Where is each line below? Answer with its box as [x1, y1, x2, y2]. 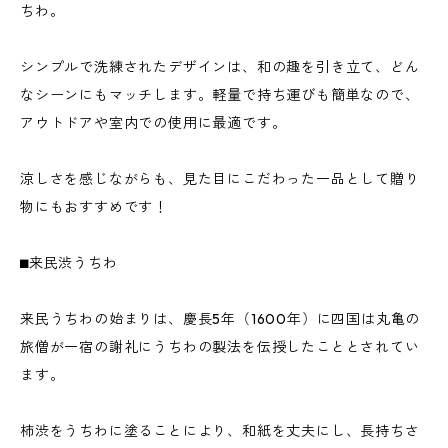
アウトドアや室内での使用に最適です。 [20, 114, 287, 132]
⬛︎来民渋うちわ [20, 254, 118, 272]
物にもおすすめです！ [20, 198, 168, 216]
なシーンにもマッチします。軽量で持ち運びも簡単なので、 [20, 86, 420, 104]
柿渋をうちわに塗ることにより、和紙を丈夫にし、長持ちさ [20, 422, 420, 440]
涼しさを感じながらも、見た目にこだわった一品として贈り [20, 170, 420, 188]
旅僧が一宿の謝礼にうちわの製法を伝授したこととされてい [20, 338, 420, 356]
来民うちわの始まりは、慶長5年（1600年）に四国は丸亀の [20, 310, 421, 328]
